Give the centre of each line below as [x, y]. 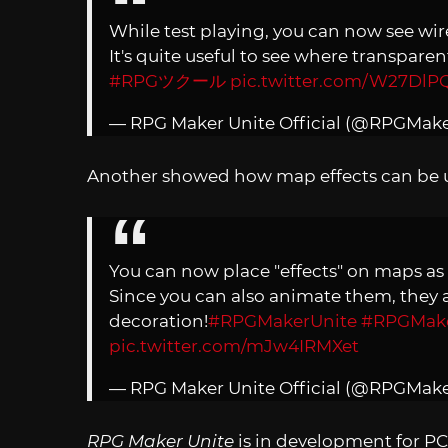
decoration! [158, 321]
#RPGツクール [167, 80]
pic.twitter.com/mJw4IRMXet [234, 346]
